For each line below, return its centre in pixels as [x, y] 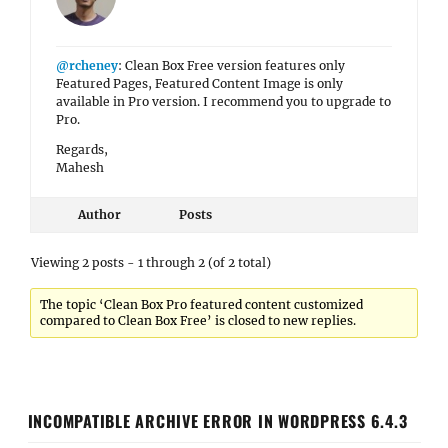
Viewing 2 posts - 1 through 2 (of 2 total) [151, 262]
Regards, [82, 149]
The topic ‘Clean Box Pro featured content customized [202, 304]
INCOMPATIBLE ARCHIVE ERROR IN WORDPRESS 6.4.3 [217, 420]
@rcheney [87, 65]
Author [99, 214]
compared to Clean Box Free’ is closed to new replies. [198, 320]
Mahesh [80, 167]
